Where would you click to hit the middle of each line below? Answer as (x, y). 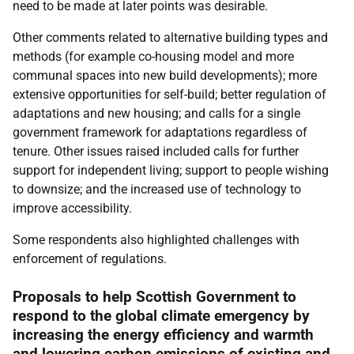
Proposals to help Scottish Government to (154, 297)
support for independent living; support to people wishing (171, 170)
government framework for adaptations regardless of (160, 132)
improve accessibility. (72, 208)
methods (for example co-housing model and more (153, 56)
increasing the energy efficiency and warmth (163, 335)
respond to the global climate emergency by (161, 316)
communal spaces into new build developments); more (165, 75)
